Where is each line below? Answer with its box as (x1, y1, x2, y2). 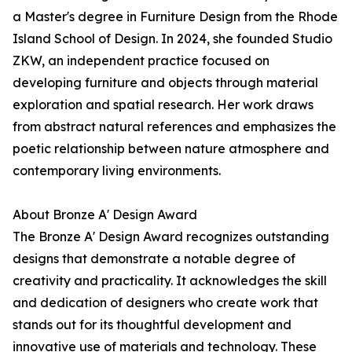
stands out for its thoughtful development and (13, 317, 291, 333)
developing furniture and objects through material (13, 75, 318, 91)
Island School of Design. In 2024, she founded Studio (13, 31, 332, 47)
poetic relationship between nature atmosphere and (13, 141, 329, 157)
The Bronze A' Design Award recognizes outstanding (13, 229, 329, 245)
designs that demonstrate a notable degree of (13, 251, 295, 267)
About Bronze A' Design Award (13, 207, 197, 223)
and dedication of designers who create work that (13, 295, 318, 311)
